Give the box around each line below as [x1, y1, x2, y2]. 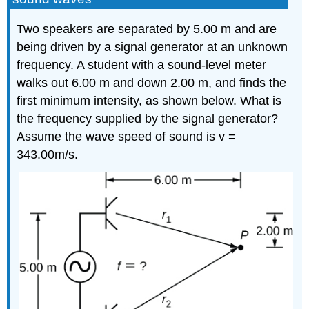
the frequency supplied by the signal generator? [17, 112, 279, 126]
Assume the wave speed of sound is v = [17, 130, 237, 144]
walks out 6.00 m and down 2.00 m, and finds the [17, 76, 287, 90]
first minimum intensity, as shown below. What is [17, 94, 282, 108]
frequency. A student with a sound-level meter [17, 58, 267, 72]
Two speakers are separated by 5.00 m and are [17, 22, 277, 37]
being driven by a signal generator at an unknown [17, 40, 288, 54]
